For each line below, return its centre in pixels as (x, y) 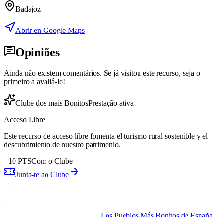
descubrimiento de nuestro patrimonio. (62, 144)
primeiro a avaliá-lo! (35, 81)
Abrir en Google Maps (50, 30)
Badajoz (28, 9)
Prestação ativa (111, 103)
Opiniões (38, 52)
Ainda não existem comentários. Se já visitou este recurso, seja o (102, 73)
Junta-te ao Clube (42, 174)
